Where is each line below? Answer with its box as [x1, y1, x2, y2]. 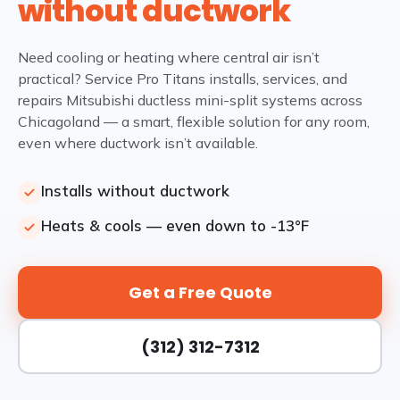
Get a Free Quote [128, 281, 272, 304]
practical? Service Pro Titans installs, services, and [18, 70, 347, 87]
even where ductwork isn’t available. [18, 134, 258, 152]
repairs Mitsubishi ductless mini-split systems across [18, 91, 362, 109]
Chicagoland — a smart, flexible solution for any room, [18, 112, 370, 130]
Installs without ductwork [41, 181, 229, 200]
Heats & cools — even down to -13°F [41, 216, 309, 235]
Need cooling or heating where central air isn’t [18, 48, 320, 66]
